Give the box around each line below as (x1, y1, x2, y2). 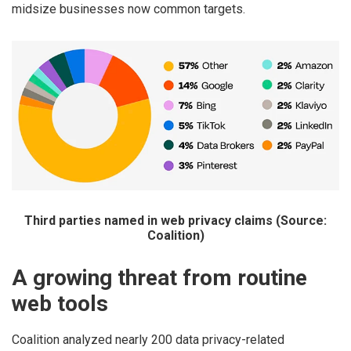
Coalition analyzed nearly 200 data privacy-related (12, 331, 284, 347)
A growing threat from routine (12, 265, 307, 291)
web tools (12, 291, 108, 317)
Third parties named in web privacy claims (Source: (24, 212, 327, 228)
